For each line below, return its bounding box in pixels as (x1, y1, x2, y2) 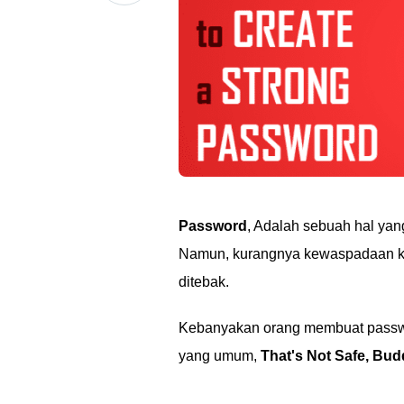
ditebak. (179, 274, 229, 289)
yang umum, (179, 348, 261, 363)
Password (179, 218, 247, 234)
